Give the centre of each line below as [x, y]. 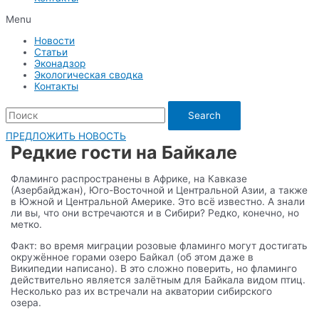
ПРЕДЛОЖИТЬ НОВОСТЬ [66, 136]
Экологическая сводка [89, 74]
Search [204, 116]
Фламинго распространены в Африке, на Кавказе [129, 179]
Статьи [51, 52]
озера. [28, 302]
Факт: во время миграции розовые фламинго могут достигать [159, 245]
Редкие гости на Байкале [124, 153]
